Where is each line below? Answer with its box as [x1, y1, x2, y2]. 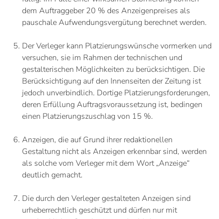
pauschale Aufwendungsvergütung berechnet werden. [22, 17, 207, 28]
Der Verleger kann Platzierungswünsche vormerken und [22, 41, 212, 51]
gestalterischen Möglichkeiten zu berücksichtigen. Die [22, 64, 205, 75]
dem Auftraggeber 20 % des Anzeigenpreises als [22, 5, 190, 16]
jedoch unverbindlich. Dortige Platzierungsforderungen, [22, 88, 210, 98]
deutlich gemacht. [22, 170, 83, 180]
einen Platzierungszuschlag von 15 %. [22, 111, 153, 122]
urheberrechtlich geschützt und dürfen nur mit [22, 205, 177, 216]
